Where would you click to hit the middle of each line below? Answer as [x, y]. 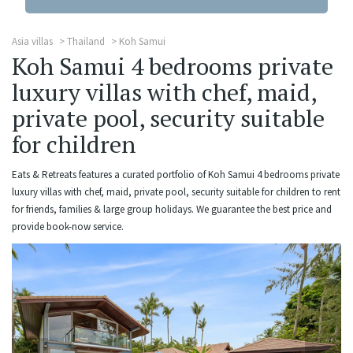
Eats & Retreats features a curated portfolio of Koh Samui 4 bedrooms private [176, 175]
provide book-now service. [68, 227]
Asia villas [32, 41]
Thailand [86, 41]
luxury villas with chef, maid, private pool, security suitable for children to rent [176, 192]
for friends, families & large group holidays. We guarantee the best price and [172, 209]
